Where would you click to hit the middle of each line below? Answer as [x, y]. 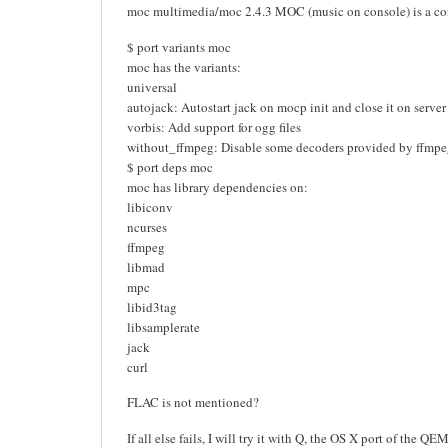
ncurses [147, 226]
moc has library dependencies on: [217, 186]
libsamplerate [163, 326]
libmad [146, 266]
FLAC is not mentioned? [193, 402]
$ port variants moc [179, 46]
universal [152, 86]
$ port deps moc [170, 166]
